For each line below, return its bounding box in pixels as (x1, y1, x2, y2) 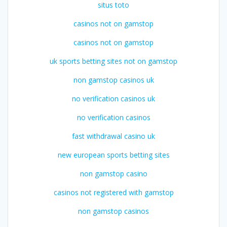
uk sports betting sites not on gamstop (50, 56, 177, 66)
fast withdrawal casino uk (72, 131, 155, 141)
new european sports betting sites (57, 149, 170, 160)
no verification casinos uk (72, 93, 155, 103)
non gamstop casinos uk (73, 74, 154, 85)
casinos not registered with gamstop (53, 187, 174, 197)
